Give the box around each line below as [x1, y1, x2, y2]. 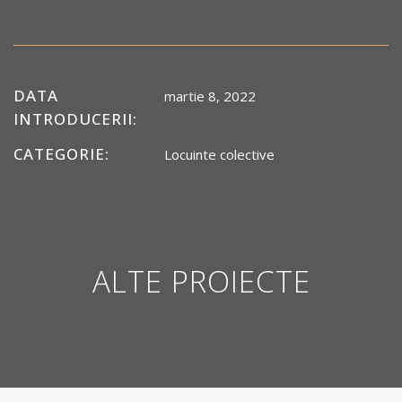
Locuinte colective [164, 145, 275, 163]
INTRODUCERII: [13, 109, 137, 129]
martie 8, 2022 [164, 87, 256, 105]
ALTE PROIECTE [92, 261, 310, 301]
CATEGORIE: [13, 144, 109, 164]
